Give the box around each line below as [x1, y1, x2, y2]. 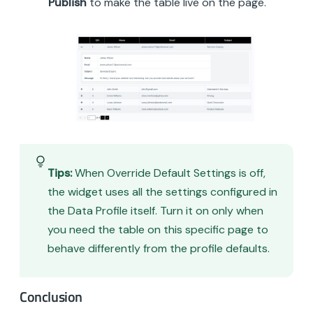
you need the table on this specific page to [48, 221, 268, 237]
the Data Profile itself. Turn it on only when [48, 203, 263, 218]
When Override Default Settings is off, [72, 165, 265, 180]
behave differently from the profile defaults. [48, 240, 270, 256]
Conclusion [20, 286, 82, 308]
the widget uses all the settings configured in [48, 184, 277, 199]
